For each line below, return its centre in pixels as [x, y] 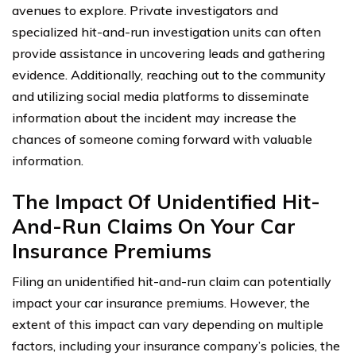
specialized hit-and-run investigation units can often [166, 31]
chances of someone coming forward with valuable [162, 139]
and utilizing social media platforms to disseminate [161, 96]
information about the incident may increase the [154, 117]
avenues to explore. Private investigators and [145, 10]
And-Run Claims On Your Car [154, 226]
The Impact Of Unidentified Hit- [166, 201]
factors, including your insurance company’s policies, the [176, 345]
